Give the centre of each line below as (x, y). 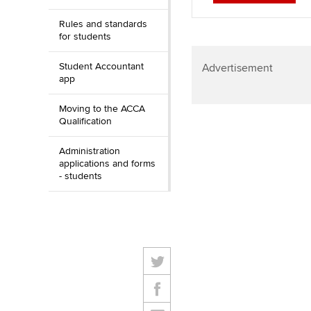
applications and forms (107, 163)
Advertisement (237, 68)
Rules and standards (103, 24)
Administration (90, 151)
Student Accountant (101, 66)
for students (85, 36)
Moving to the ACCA (102, 109)
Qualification (85, 121)
